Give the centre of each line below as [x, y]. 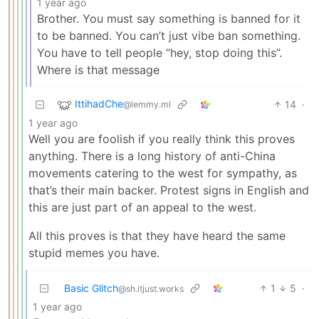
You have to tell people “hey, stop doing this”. [159, 53]
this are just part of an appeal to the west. [142, 208]
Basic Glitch [91, 288]
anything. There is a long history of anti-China [152, 156]
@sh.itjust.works [151, 289]
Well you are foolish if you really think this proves [162, 139]
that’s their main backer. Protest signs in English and [169, 190]
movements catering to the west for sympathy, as [163, 173]
